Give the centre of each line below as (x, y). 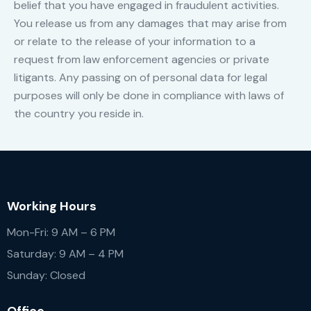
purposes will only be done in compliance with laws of (149, 96)
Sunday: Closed (46, 275)
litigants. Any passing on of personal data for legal (141, 78)
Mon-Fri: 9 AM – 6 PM (61, 233)
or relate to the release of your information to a (135, 42)
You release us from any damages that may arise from (150, 24)
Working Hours (52, 206)
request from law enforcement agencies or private (142, 60)
